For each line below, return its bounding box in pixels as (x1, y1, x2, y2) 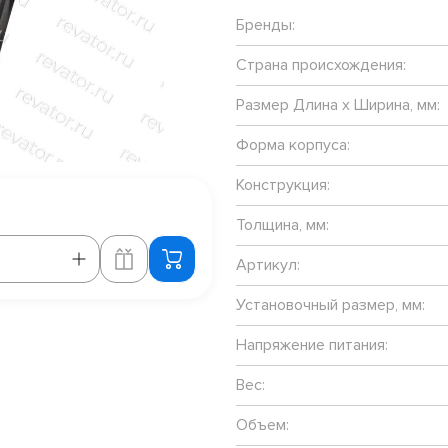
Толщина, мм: (235, 214, 329, 235)
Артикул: (235, 254, 300, 275)
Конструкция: (235, 174, 330, 195)
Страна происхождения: (235, 54, 406, 75)
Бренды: (235, 14, 295, 35)
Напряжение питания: (235, 334, 388, 355)
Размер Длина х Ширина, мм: (235, 94, 440, 115)
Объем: (235, 414, 289, 435)
